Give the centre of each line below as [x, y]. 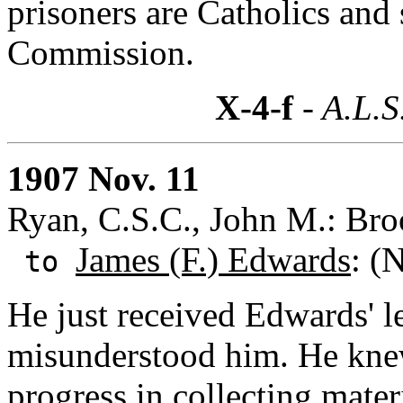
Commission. [101, 52]
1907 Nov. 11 [103, 178]
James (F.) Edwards [213, 259]
